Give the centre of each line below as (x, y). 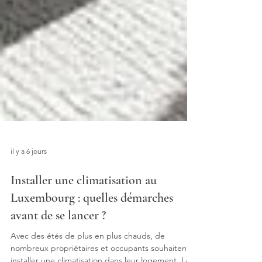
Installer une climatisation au (84, 199)
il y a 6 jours (29, 170)
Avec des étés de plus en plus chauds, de (88, 254)
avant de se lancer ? (58, 234)
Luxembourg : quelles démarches (92, 216)
